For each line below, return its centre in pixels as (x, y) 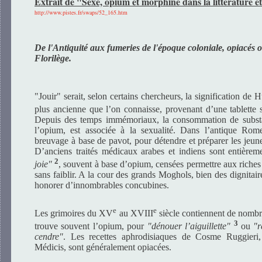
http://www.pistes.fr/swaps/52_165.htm (81, 13)
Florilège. (53, 58)
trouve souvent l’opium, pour (91, 226)
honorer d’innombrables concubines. (102, 185)
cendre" (49, 237)
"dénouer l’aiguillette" (189, 226)
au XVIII (135, 213)
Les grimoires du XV (74, 213)
